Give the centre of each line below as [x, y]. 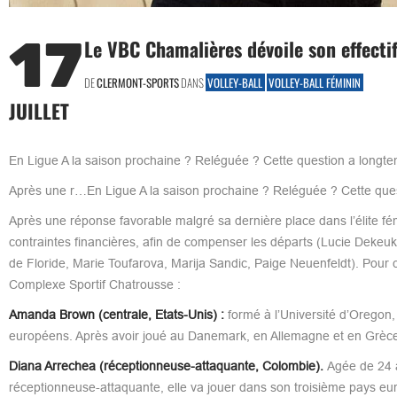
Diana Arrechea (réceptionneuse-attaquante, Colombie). [167, 366]
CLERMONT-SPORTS [137, 82]
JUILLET [39, 110]
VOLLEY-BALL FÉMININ [315, 82]
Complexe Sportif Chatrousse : [94, 284]
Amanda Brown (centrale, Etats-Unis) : [116, 314]
